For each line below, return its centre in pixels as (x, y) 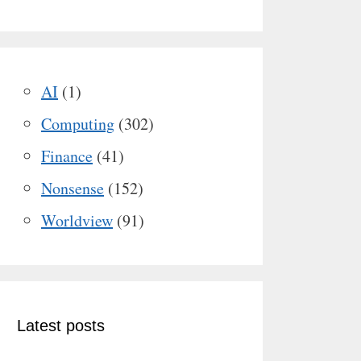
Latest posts (61, 326)
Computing (78, 124)
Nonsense (73, 188)
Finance (67, 156)
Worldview (77, 220)
